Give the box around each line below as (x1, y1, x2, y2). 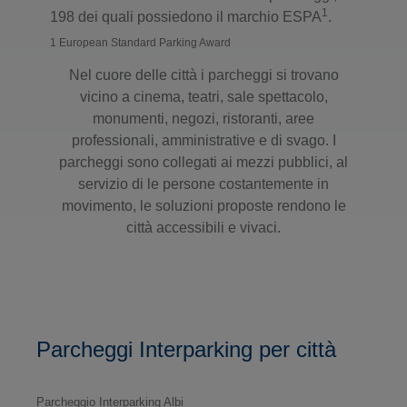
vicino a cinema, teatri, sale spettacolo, (79, 88, 328, 104)
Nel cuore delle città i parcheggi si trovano (68, 66, 339, 83)
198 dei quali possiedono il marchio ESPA (50, 8, 322, 25)
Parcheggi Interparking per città (36, 336, 336, 362)
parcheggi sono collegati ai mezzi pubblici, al (59, 154, 348, 170)
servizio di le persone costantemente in (78, 175, 329, 192)
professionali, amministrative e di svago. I (71, 132, 336, 148)
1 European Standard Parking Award (50, 35, 231, 49)
